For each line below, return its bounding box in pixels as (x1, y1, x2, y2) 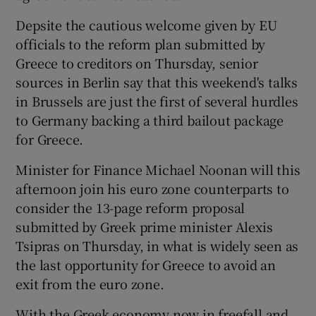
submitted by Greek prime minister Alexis (16, 217, 273, 236)
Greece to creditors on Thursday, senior (16, 53, 258, 72)
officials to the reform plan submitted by (16, 34, 266, 53)
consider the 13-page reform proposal (16, 197, 245, 217)
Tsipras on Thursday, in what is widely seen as (16, 236, 299, 255)
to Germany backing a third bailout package (16, 110, 284, 129)
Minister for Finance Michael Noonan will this (16, 159, 300, 178)
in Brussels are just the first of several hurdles (16, 91, 298, 110)
